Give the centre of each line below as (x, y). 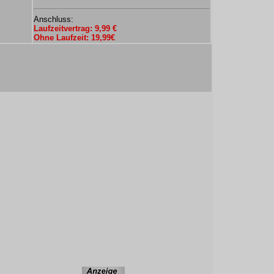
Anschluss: (54, 19)
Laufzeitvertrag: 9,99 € (75, 28)
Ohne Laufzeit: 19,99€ (74, 38)
